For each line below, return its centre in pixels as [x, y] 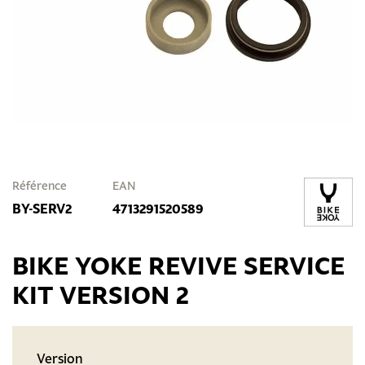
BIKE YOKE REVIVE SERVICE [178, 266]
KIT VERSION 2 [101, 295]
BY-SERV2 [42, 209]
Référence [40, 186]
